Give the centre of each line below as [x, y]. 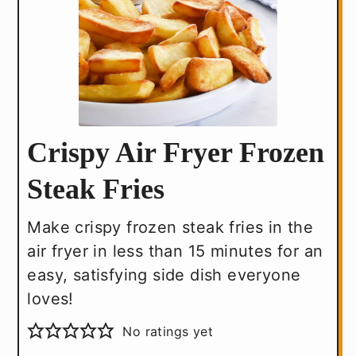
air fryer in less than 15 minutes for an [175, 251]
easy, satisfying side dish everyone [164, 275]
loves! [50, 298]
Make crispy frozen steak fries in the [170, 227]
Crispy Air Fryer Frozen [176, 152]
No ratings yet [168, 331]
